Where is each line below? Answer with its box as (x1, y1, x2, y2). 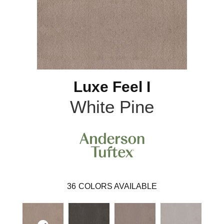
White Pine (70, 97, 154, 116)
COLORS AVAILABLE (78, 182, 157, 191)
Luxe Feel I (73, 78, 150, 95)
